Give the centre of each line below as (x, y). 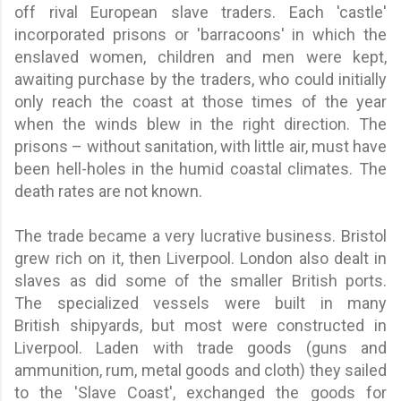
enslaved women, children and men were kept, (200, 56)
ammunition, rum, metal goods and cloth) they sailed (200, 370)
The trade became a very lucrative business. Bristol (200, 235)
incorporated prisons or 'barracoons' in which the (200, 34)
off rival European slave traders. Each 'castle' (200, 12)
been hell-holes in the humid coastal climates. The (200, 168)
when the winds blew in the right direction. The (200, 124)
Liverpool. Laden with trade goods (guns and (200, 347)
